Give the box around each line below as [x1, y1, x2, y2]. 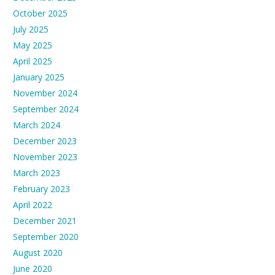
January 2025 [13, 71, 64, 83]
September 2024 [13, 103, 79, 115]
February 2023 [13, 183, 70, 195]
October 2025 [13, 7, 68, 20]
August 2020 [13, 247, 63, 259]
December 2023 [13, 135, 77, 147]
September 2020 [13, 231, 79, 243]
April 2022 [13, 199, 52, 211]
